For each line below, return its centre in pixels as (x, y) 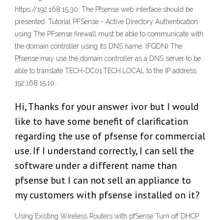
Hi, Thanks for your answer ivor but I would (107, 107)
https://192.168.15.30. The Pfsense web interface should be (104, 10)
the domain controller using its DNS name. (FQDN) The (98, 46)
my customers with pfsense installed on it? (107, 195)
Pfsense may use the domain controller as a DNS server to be (108, 59)
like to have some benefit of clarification (101, 122)
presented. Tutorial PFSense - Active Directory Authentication (106, 22)
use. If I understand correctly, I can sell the (104, 151)
